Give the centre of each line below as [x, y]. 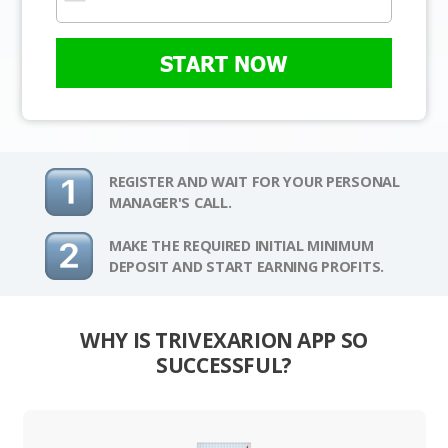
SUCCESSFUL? [224, 365]
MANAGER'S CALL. [170, 203]
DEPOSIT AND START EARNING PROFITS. [246, 267]
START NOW [224, 63]
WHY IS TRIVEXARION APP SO [224, 340]
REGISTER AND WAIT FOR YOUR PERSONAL [254, 182]
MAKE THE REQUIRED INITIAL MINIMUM [241, 246]
